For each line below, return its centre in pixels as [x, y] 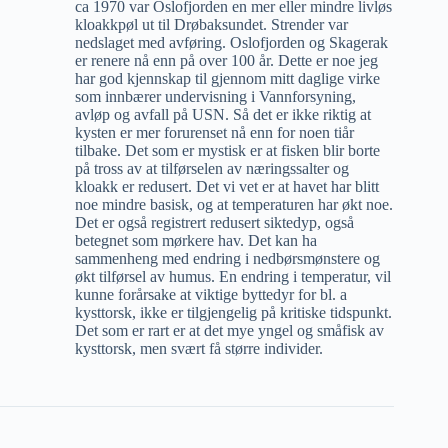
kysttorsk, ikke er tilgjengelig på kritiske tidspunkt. [233, 312]
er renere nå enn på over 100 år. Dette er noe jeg [226, 60]
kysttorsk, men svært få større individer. [199, 348]
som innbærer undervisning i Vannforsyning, [215, 96]
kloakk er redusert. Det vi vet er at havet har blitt [227, 186]
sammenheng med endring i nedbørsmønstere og [227, 258]
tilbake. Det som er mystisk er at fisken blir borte [227, 150]
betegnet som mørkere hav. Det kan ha [196, 240]
